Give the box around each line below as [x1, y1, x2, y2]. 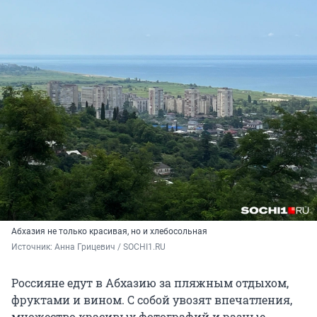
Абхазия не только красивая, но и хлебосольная [11, 226, 207, 237]
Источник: [11, 242, 54, 253]
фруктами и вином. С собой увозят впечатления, [11, 292, 292, 308]
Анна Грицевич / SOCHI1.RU [54, 242, 166, 253]
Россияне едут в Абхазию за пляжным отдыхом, [11, 275, 289, 291]
